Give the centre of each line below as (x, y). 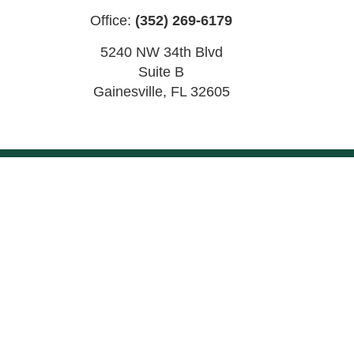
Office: (113, 20)
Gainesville (128, 91)
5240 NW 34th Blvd (161, 52)
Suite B (161, 72)
